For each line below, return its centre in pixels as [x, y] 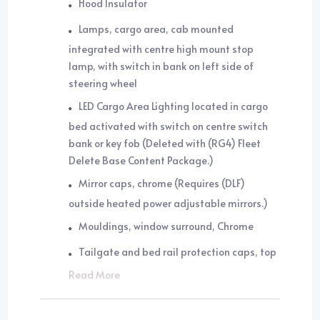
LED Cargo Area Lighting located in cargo [174, 106]
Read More [95, 275]
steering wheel [103, 84]
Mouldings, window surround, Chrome [166, 226]
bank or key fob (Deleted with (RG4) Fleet [165, 144]
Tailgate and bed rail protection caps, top [178, 252]
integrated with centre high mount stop [161, 49]
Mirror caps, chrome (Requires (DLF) [162, 184]
